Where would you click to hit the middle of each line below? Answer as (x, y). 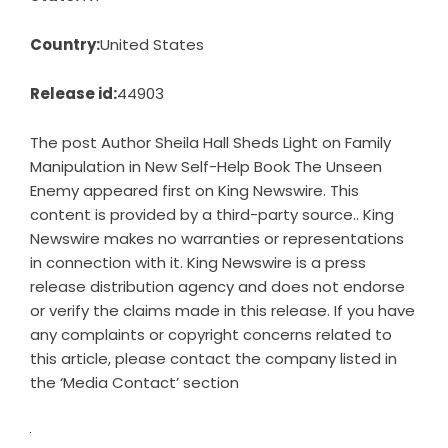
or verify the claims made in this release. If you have (222, 311)
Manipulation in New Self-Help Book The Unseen (206, 167)
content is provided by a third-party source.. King (212, 215)
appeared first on (148, 191)
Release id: (73, 94)
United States (152, 45)
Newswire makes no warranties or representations (217, 239)
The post (65, 143)
